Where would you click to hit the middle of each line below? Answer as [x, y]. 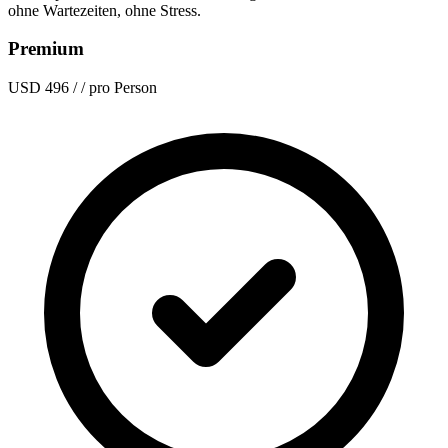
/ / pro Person [115, 88]
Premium [46, 49]
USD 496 [38, 88]
